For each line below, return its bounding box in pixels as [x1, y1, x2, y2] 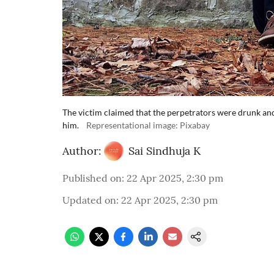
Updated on [62, 193, 116, 206]
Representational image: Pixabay [86, 119, 210, 130]
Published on [62, 171, 122, 184]
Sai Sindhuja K [128, 143, 201, 158]
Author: [62, 143, 102, 158]
